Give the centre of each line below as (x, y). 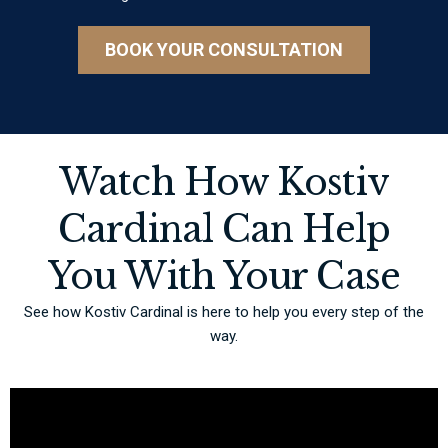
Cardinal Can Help (224, 230)
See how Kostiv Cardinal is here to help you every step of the (224, 312)
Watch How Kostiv (224, 183)
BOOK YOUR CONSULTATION (224, 50)
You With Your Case (224, 277)
